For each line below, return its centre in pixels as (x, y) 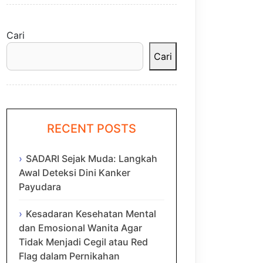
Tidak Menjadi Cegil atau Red (83, 242)
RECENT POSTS (92, 129)
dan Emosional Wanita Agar (80, 227)
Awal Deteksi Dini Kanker (75, 172)
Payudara (40, 186)
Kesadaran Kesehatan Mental (91, 213)
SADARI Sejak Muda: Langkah (92, 158)
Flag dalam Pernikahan (69, 256)
